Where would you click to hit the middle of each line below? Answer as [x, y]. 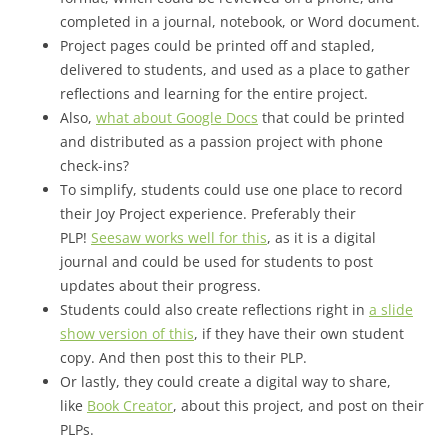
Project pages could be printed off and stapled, [217, 46]
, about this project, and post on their [298, 406]
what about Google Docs [177, 118]
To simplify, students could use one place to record [231, 190]
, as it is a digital [321, 238]
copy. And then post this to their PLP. [185, 358]
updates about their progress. [162, 286]
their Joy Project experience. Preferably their [208, 214]
